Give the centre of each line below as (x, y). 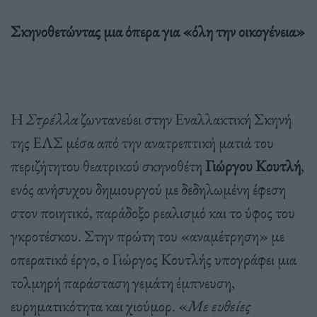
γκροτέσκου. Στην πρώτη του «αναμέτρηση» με (148, 235)
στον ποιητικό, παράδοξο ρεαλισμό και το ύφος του (153, 212)
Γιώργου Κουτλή (253, 165)
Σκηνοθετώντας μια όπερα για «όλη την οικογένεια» (158, 31)
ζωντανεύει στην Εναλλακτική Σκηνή (186, 119)
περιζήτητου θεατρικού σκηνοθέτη (108, 165)
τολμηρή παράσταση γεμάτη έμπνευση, (123, 282)
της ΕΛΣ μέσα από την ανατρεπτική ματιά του (142, 142)
